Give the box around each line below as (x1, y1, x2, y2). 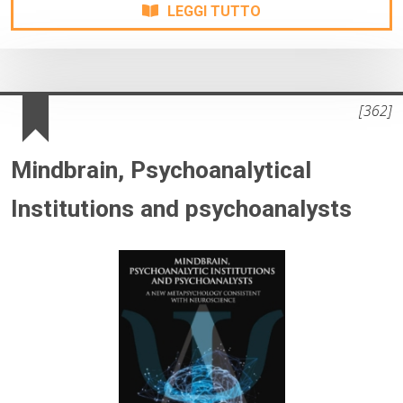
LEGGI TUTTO (167, 3, 261, 21)
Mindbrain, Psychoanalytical (11, 157, 311, 184)
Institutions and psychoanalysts (11, 195, 352, 223)
